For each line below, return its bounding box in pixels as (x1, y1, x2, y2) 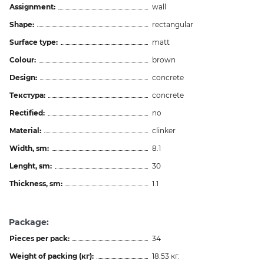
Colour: (9, 55, 36, 64)
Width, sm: (9, 143, 49, 153)
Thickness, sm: (9, 179, 62, 188)
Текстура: (9, 90, 45, 100)
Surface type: (9, 37, 58, 47)
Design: (9, 72, 37, 82)
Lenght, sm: (9, 161, 52, 170)
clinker (152, 126, 176, 135)
